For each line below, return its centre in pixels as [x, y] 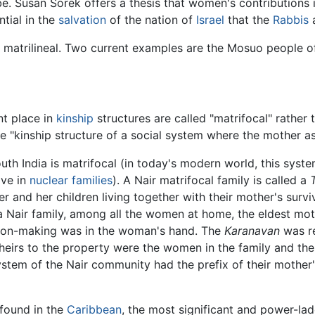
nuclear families [71, 180]
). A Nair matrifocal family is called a [211, 180]
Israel [210, 20]
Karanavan [252, 230]
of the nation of [151, 20]
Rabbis [291, 20]
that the [249, 20]
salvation [82, 20]
